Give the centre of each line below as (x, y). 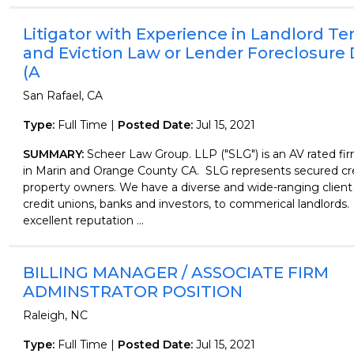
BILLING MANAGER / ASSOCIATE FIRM (175, 273)
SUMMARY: (55, 154)
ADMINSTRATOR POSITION (132, 292)
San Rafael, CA (62, 96)
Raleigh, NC (55, 315)
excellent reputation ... (83, 220)
